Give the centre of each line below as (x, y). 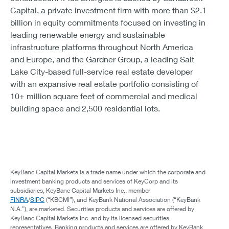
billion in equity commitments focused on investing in (108, 22)
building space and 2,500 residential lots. (85, 108)
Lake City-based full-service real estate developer (101, 71)
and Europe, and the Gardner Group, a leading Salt (102, 59)
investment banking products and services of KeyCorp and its (94, 181)
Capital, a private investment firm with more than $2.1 (108, 10)
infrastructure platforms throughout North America (102, 47)
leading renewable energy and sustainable (88, 35)
